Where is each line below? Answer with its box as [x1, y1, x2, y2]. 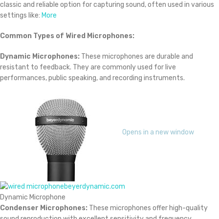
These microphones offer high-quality [88, 204, 208, 213]
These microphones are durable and [80, 52, 193, 61]
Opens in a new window [122, 128, 194, 136]
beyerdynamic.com [64, 182, 125, 191]
